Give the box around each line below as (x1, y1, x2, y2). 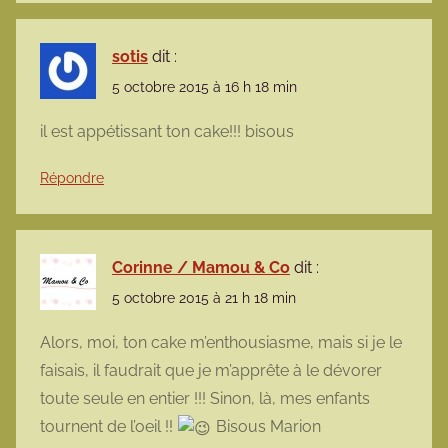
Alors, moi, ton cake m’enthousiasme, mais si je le (40, 333, 402, 353)
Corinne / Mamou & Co (112, 257, 290, 277)
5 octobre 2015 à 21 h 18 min (112, 290, 296, 307)
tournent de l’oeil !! (40, 417, 177, 437)
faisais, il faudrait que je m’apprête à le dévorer (40, 361, 382, 381)
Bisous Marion (212, 417, 322, 437)
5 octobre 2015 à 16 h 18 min (112, 78, 297, 95)
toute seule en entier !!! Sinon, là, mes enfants (40, 389, 370, 409)
